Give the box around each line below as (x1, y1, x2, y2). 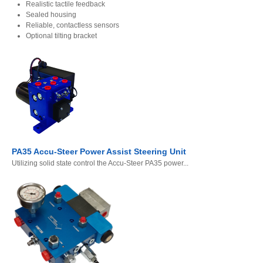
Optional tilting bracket (26, 32, 97, 41)
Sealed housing (26, 11, 76, 19)
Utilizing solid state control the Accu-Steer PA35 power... (12, 159, 188, 168)
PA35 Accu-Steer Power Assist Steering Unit (12, 147, 186, 157)
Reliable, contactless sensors (26, 21, 119, 30)
